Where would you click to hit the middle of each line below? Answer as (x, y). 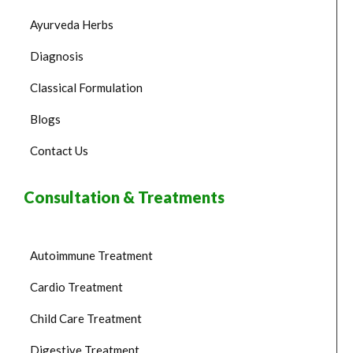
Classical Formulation (86, 87)
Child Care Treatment (86, 318)
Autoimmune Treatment (91, 255)
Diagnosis (57, 56)
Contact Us (59, 150)
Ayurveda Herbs (72, 24)
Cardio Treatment (76, 286)
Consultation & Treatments (124, 197)
